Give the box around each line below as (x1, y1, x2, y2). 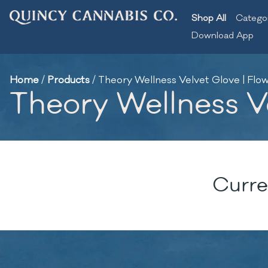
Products (47, 74, 90, 87)
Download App (191, 30, 254, 41)
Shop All (191, 13, 226, 24)
